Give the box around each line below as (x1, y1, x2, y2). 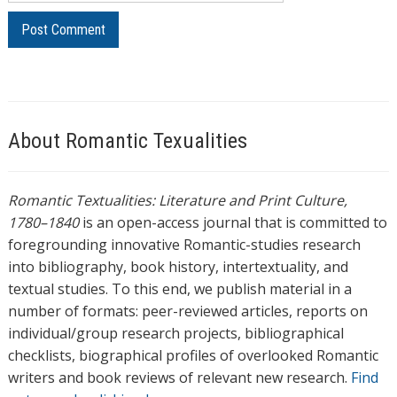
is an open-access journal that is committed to (78, 213, 387, 233)
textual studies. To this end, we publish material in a (7, 279, 352, 300)
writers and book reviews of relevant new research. (7, 368, 351, 388)
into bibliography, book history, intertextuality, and (7, 257, 348, 277)
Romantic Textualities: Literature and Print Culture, (7, 191, 347, 211)
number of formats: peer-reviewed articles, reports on (7, 301, 368, 322)
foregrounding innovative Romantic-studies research (7, 235, 361, 255)
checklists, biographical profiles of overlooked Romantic (7, 346, 378, 366)
